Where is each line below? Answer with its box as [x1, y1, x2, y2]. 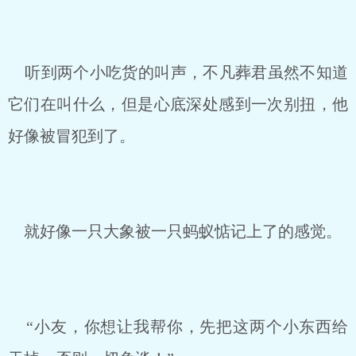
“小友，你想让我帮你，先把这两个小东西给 [8, 318, 348, 335]
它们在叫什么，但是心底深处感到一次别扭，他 [8, 95, 348, 113]
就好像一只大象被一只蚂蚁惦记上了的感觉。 [8, 222, 342, 240]
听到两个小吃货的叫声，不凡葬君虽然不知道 [8, 64, 348, 81]
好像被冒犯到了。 [8, 127, 135, 145]
